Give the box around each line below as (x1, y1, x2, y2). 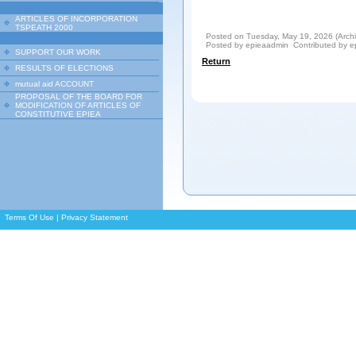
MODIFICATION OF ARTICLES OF (15, 101, 141, 110)
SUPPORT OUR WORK (15, 48, 101, 56)
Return (202, 56, 230, 66)
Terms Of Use (5, 213, 54, 222)
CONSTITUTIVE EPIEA (15, 110, 101, 118)
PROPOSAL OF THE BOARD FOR (15, 92, 142, 101)
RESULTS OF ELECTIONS (15, 64, 114, 72)
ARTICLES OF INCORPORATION (15, 14, 137, 23)
